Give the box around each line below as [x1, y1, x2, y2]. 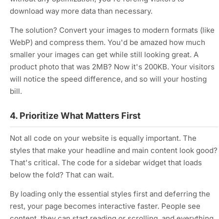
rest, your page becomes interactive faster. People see [10, 201, 200, 211]
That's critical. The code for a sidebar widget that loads [10, 158, 202, 167]
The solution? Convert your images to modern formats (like [10, 25, 215, 35]
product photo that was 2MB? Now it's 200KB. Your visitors [10, 62, 215, 71]
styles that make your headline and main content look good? [10, 146, 218, 155]
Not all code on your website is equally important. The [10, 133, 197, 143]
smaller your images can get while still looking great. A [10, 50, 198, 59]
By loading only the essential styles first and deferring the [10, 189, 210, 198]
